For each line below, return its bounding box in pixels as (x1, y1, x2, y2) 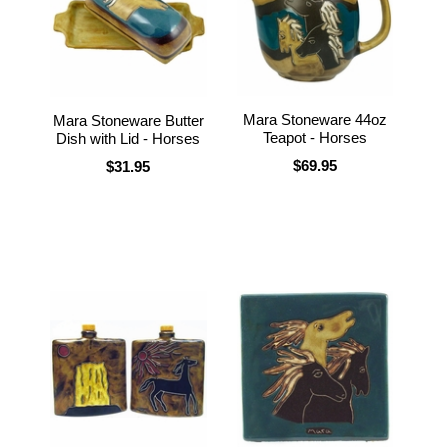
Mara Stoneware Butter (52, 111, 204, 129)
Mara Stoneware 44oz (242, 110, 387, 128)
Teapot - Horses (262, 128, 367, 146)
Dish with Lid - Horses (56, 129, 201, 147)
